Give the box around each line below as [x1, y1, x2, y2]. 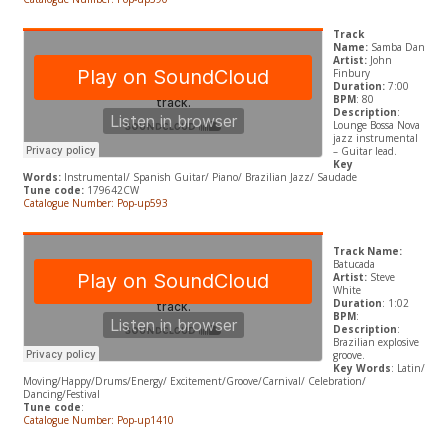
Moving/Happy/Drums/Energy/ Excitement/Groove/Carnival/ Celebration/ [22, 374, 366, 389]
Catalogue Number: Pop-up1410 [22, 413, 177, 428]
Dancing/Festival [22, 387, 100, 402]
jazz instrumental [332, 131, 418, 146]
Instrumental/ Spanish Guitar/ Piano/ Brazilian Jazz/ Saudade [63, 170, 357, 185]
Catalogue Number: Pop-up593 [22, 196, 168, 211]
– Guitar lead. [332, 144, 397, 159]
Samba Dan [367, 40, 425, 55]
